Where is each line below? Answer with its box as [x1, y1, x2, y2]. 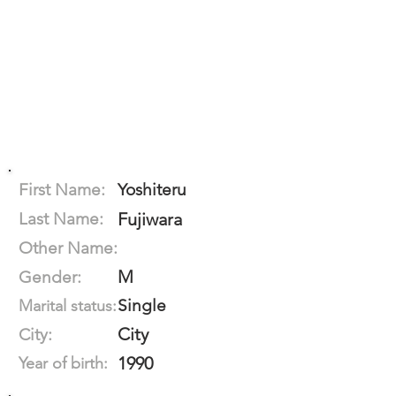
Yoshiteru [118, 179, 187, 200]
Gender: [19, 267, 81, 287]
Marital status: [19, 296, 117, 316]
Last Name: [19, 209, 103, 229]
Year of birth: [19, 354, 108, 373]
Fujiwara [118, 209, 182, 230]
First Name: [19, 179, 105, 200]
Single [118, 295, 166, 316]
